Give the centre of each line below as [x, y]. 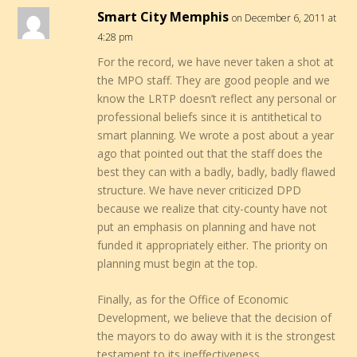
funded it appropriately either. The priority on [213, 245]
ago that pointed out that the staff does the [210, 153]
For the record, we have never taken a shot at [216, 61]
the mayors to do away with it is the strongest [217, 335]
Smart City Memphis [163, 16]
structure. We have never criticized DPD [200, 190]
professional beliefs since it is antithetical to [210, 116]
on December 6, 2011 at [284, 18]
